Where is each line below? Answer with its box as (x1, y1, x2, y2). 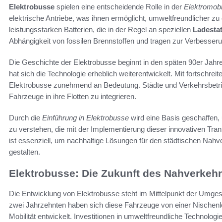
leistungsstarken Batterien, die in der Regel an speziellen (9, 25, 193, 34)
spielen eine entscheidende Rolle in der (55, 2, 184, 11)
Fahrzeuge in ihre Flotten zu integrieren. (9, 92, 136, 101)
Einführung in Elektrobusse (42, 113, 129, 122)
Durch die (9, 113, 42, 122)
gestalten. (9, 148, 40, 157)
